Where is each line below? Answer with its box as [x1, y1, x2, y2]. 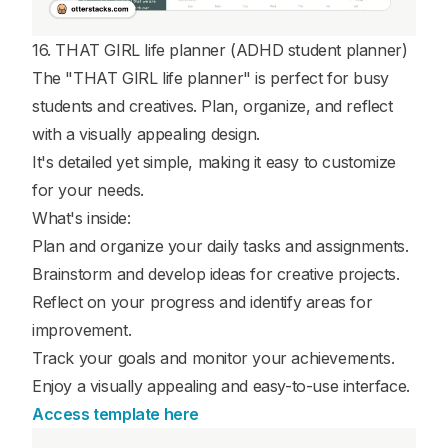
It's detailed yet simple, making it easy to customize [32, 151, 396, 172]
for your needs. [32, 179, 144, 200]
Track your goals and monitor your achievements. [32, 347, 395, 368]
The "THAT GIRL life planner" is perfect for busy [32, 67, 389, 88]
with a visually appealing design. [32, 123, 260, 144]
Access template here [32, 403, 199, 424]
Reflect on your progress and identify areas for [32, 291, 373, 312]
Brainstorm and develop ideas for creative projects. [32, 263, 400, 284]
